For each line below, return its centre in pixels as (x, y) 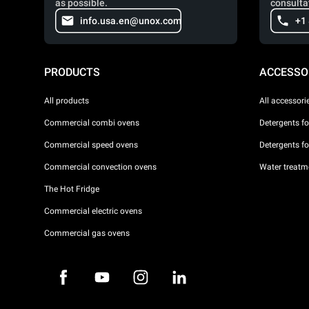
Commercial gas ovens (87, 233)
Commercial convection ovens (100, 167)
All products (67, 100)
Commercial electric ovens (93, 211)
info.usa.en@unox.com (131, 21)
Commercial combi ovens (92, 122)
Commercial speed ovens (91, 144)
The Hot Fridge (72, 189)
